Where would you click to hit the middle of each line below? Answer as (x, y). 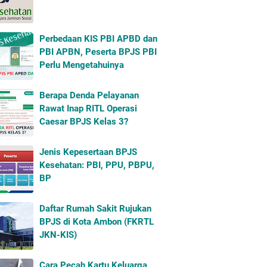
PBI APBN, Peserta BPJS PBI (98, 52)
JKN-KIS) (58, 235)
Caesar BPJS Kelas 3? (84, 122)
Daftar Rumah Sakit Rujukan (95, 209)
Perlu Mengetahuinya (82, 65)
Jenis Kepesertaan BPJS (88, 152)
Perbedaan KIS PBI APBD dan (98, 39)
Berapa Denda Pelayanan (89, 95)
